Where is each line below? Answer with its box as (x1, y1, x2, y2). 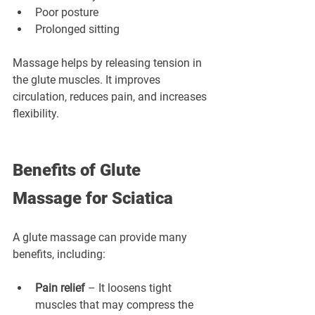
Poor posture (35, 6, 98, 20)
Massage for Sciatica (13, 188, 173, 209)
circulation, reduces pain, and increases (13, 90, 210, 104)
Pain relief (35, 281, 85, 295)
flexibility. (13, 107, 59, 121)
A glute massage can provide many (13, 231, 190, 245)
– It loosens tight (85, 281, 174, 295)
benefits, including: (13, 247, 105, 262)
